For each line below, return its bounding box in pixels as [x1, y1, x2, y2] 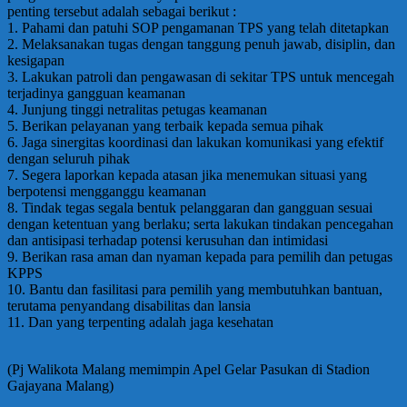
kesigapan [7, 52, 65, 68]
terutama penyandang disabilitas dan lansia [7, 297, 251, 313]
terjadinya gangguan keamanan [7, 84, 185, 101]
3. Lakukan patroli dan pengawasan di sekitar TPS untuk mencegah [7, 68, 394, 84]
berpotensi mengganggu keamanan [7, 183, 206, 199]
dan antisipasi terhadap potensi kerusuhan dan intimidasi [7, 232, 328, 248]
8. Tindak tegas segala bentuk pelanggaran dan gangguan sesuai [7, 199, 372, 215]
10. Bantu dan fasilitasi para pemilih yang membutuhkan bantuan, [7, 281, 382, 297]
